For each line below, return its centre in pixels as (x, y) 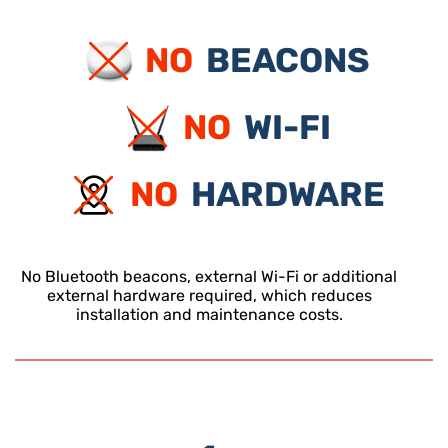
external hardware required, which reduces (209, 295)
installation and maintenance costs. (209, 314)
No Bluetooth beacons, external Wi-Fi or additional (209, 276)
